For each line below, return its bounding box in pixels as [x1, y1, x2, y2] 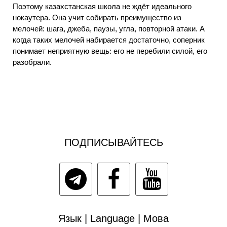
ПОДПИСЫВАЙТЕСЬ [64, 136, 163, 148]
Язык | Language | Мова [58, 212, 169, 224]
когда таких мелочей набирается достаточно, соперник [13, 35, 205, 44]
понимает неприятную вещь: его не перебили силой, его [13, 46, 207, 55]
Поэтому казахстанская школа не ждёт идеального [13, 2, 192, 11]
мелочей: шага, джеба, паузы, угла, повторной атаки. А [13, 24, 205, 33]
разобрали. [13, 57, 52, 66]
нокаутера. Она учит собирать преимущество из [13, 13, 181, 22]
